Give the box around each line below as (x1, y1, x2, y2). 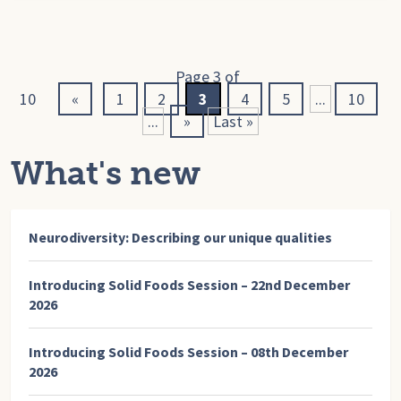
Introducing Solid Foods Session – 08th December (29, 342, 348, 361)
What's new (11, 152, 200, 193)
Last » (213, 110, 253, 132)
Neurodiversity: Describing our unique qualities (29, 227, 332, 246)
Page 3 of (175, 65, 240, 87)
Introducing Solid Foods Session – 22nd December (29, 275, 350, 294)
